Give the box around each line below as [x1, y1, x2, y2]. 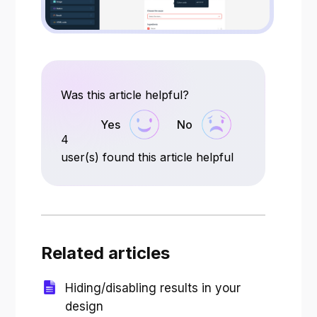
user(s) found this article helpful [61, 149, 234, 164]
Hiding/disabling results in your [65, 280, 241, 295]
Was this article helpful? [61, 87, 190, 102]
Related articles [41, 242, 171, 263]
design [65, 299, 104, 313]
